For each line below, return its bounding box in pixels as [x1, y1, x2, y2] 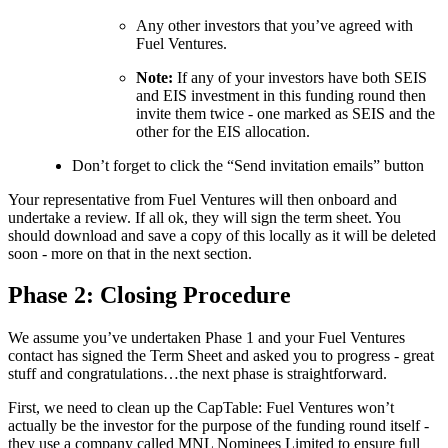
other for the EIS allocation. [136, 122, 310, 140]
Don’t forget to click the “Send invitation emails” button [72, 156, 424, 174]
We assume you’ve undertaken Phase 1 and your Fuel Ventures [8, 329, 405, 347]
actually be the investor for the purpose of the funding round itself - [8, 417, 429, 435]
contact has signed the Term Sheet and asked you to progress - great [8, 347, 434, 365]
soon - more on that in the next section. [8, 244, 252, 262]
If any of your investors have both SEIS [173, 68, 427, 86]
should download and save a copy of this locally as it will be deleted [8, 226, 436, 244]
